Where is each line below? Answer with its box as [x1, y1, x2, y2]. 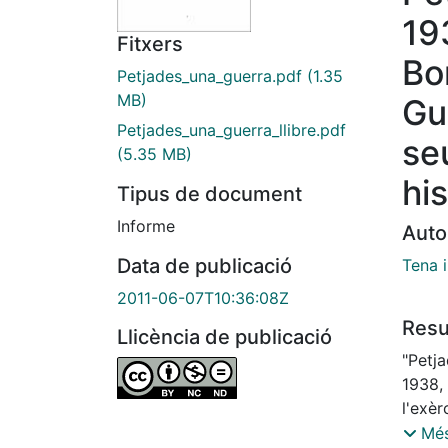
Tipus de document [117, 182, 302, 207]
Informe [117, 216, 175, 237]
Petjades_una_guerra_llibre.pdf [117, 120, 346, 141]
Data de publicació [117, 254, 292, 279]
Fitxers [117, 32, 183, 57]
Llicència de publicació [117, 325, 332, 350]
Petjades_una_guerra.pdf [117, 66, 302, 87]
